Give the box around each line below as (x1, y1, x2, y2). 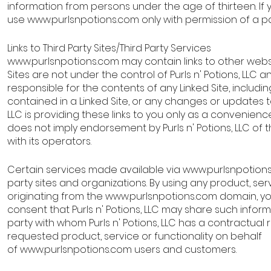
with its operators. (7, 134, 94, 148)
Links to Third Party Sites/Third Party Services (7, 41, 214, 55)
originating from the (7, 189, 105, 203)
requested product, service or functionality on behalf (7, 229, 262, 243)
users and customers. (132, 243, 239, 256)
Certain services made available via (7, 163, 183, 177)
